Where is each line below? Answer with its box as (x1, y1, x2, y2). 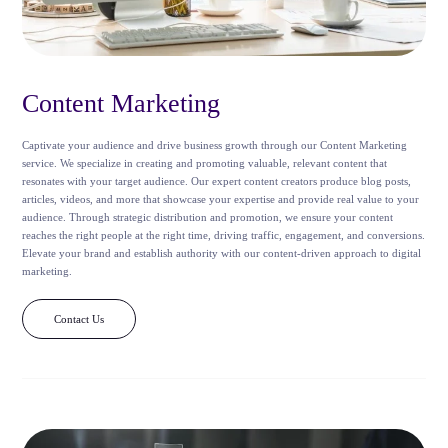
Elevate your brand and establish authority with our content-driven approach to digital (22, 246, 422, 259)
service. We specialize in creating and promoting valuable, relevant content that (22, 156, 388, 169)
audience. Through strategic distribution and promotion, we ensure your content (22, 210, 394, 223)
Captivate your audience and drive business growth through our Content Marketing (22, 138, 408, 151)
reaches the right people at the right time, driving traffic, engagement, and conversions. (22, 228, 426, 241)
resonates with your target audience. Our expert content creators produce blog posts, (22, 174, 412, 187)
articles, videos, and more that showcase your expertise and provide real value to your (22, 192, 420, 205)
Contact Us (54, 312, 105, 325)
